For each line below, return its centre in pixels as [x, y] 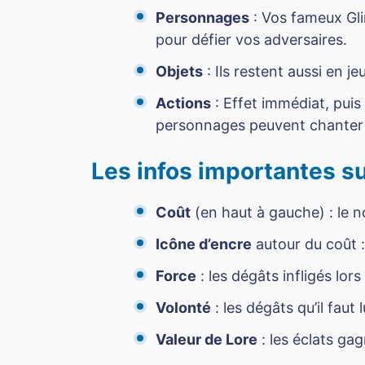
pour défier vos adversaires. [251, 40]
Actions [183, 103]
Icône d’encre [204, 244]
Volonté [183, 308]
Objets [179, 72]
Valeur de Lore [207, 340]
